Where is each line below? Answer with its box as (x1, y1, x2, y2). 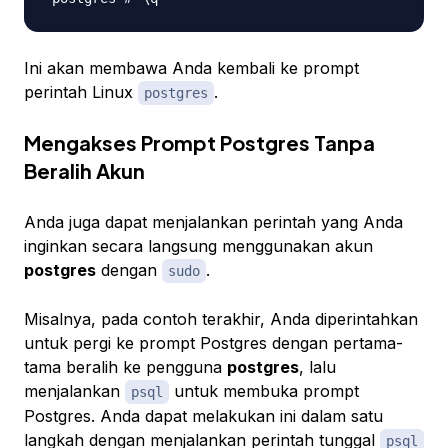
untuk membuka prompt (169, 381, 359, 402)
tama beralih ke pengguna (24, 357, 227, 378)
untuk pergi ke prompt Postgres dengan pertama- (24, 333, 403, 354)
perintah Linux (24, 82, 138, 103)
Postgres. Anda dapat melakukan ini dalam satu (24, 406, 383, 427)
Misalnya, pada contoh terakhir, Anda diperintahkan (24, 309, 418, 330)
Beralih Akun (24, 158, 145, 184)
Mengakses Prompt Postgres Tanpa (24, 130, 375, 156)
